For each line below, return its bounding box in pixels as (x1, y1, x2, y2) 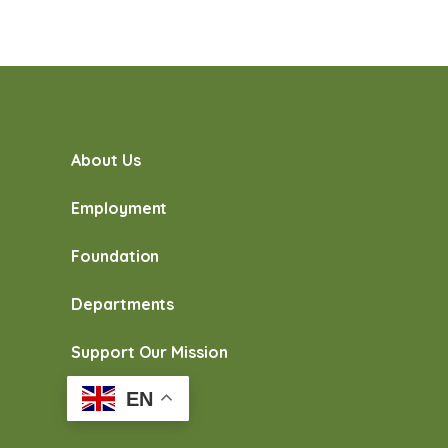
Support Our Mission (71, 342, 228, 362)
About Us (71, 150, 141, 170)
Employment (71, 198, 168, 218)
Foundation (71, 246, 160, 266)
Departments (71, 294, 175, 314)
